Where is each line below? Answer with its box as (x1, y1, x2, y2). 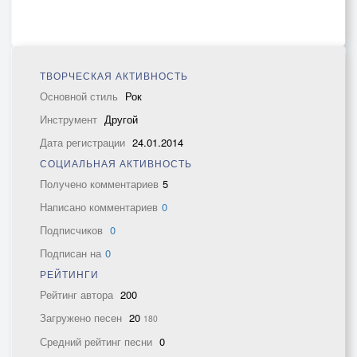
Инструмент (40, 112, 100, 127)
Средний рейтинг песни (40, 334, 155, 349)
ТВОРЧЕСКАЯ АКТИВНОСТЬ (40, 69, 188, 82)
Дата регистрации (40, 135, 128, 150)
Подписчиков (40, 222, 106, 237)
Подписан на (40, 245, 101, 261)
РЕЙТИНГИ (40, 267, 99, 280)
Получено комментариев (40, 176, 159, 191)
